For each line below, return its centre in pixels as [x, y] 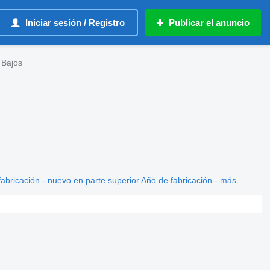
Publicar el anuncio [209, 23]
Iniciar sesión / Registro [75, 23]
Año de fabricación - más [188, 180]
